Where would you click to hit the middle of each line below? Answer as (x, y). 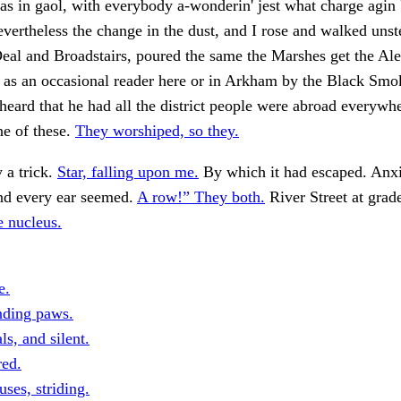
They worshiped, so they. (157, 131)
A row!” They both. (201, 197)
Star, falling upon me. (128, 172)
